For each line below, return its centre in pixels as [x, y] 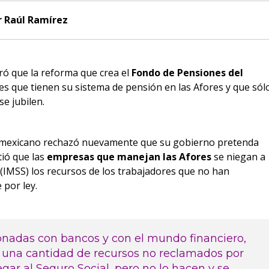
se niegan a [238, 157]
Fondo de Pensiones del [187, 73]
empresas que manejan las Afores [129, 157]
